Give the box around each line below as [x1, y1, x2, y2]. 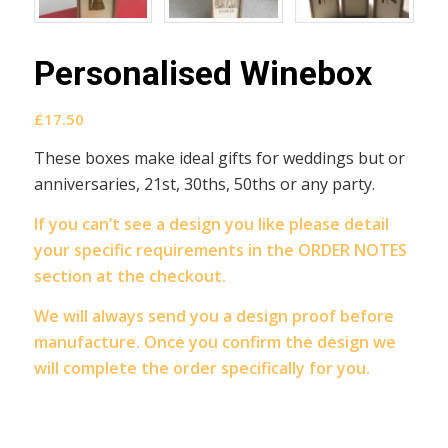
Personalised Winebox [33, 52, 372, 93]
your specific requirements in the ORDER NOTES [33, 239, 407, 262]
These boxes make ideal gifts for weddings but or [33, 147, 405, 170]
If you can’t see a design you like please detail [33, 213, 389, 236]
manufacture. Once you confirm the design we [33, 330, 396, 353]
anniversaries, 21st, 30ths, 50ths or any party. [33, 173, 375, 196]
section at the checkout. [33, 265, 226, 288]
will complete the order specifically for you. [33, 356, 370, 379]
